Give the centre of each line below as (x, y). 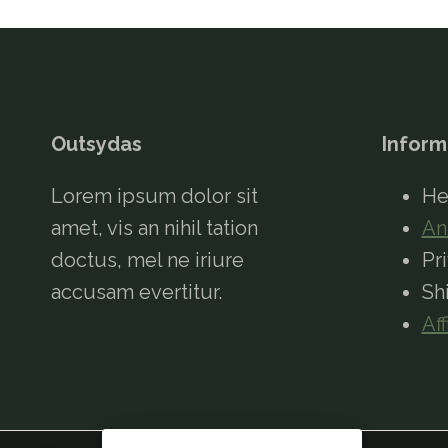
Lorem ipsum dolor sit (154, 196)
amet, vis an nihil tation (154, 228)
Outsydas (96, 144)
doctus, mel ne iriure (147, 260)
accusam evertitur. (136, 292)
